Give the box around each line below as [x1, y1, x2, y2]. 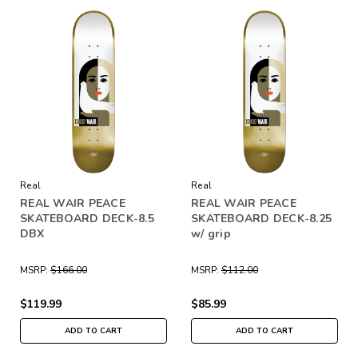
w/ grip [191, 225, 231, 241]
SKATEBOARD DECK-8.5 [20, 210, 154, 226]
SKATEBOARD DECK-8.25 [191, 210, 332, 226]
